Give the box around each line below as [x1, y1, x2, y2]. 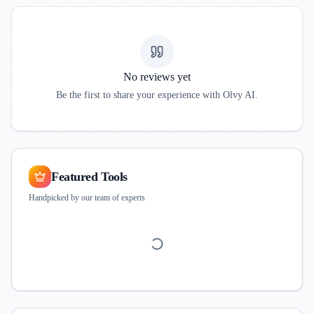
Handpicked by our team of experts [29, 193, 145, 203]
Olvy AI [223, 90, 255, 100]
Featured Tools [51, 170, 128, 184]
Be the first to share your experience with [56, 90, 220, 100]
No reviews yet [123, 71, 191, 83]
